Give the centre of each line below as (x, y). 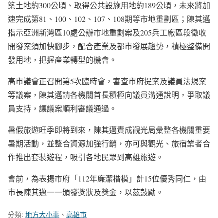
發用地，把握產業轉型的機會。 (62, 60)
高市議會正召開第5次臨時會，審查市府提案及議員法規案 (107, 81)
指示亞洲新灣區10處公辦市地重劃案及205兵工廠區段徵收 (107, 33)
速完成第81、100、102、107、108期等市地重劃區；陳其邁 (109, 19)
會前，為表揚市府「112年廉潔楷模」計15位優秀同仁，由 (107, 179)
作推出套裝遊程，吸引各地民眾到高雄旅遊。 (86, 157)
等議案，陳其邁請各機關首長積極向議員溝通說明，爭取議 (109, 95)
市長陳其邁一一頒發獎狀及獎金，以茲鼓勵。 (86, 192)
